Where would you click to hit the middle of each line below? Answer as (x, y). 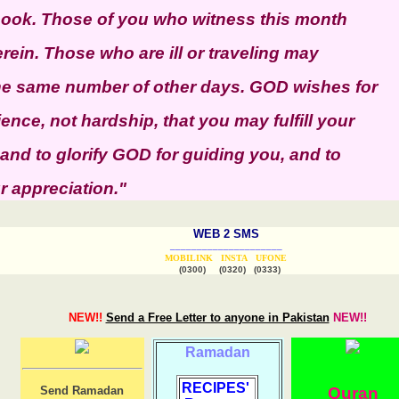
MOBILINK (189, 257)
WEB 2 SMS (226, 233)
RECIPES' (217, 387)
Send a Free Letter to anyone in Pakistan (217, 317)
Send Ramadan (82, 390)
